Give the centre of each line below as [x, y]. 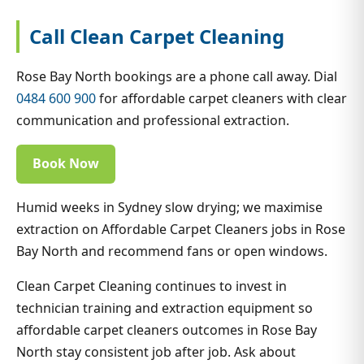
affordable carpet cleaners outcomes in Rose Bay [167, 329]
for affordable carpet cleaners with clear [221, 98]
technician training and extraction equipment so [165, 308]
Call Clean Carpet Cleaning [157, 36]
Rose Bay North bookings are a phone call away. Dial [177, 76]
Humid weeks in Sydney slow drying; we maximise [169, 207]
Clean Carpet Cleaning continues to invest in [152, 286]
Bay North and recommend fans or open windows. [172, 251]
